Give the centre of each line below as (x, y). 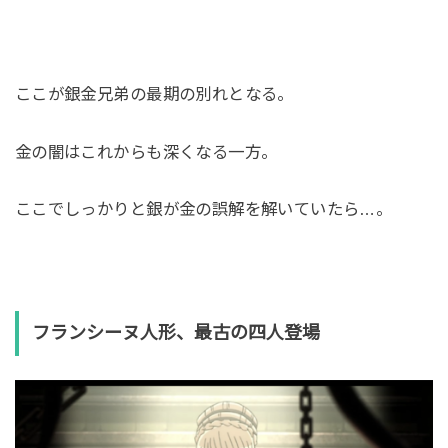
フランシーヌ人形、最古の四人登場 (175, 333)
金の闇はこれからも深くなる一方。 (146, 151)
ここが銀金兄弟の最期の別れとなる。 (154, 93)
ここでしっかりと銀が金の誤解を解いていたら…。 (203, 209)
